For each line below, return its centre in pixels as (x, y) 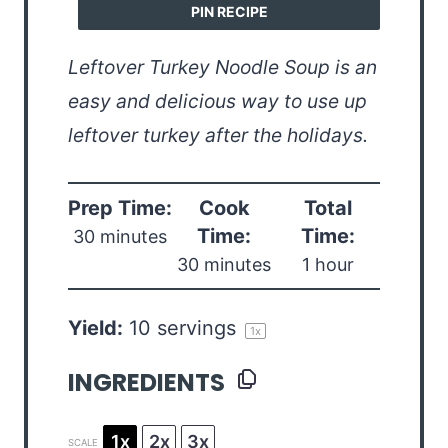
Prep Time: (120, 208)
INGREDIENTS (146, 383)
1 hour (328, 265)
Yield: (95, 328)
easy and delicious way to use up (217, 101)
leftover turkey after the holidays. (218, 135)
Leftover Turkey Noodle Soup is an (222, 67)
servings (196, 328)
